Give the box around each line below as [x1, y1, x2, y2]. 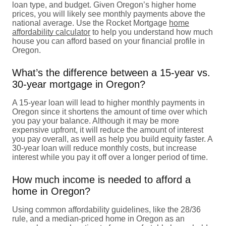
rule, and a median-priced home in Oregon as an [12, 214, 185, 223]
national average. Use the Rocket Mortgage [12, 18, 169, 27]
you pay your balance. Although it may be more [12, 116, 179, 125]
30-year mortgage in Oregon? [12, 78, 145, 90]
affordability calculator [12, 27, 90, 36]
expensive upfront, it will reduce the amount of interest [12, 125, 203, 134]
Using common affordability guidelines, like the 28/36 [12, 205, 201, 214]
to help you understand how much [90, 27, 213, 36]
